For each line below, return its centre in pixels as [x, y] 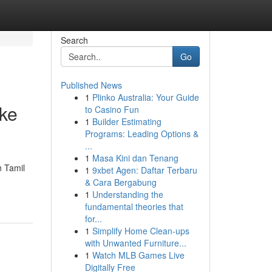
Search [74, 40]
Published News [91, 85]
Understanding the [127, 194]
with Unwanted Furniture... [135, 243]
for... [93, 219]
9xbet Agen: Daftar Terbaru [144, 170]
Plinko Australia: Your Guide [145, 97]
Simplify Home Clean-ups [141, 231]
